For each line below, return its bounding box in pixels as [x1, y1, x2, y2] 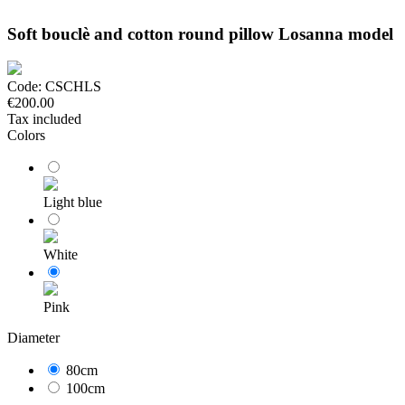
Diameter [7, 330, 60, 346]
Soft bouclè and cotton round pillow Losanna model [7, 24, 393, 43]
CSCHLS [42, 79, 101, 95]
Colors [7, 127, 45, 144]
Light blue [43, 194, 102, 211]
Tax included [7, 111, 81, 127]
